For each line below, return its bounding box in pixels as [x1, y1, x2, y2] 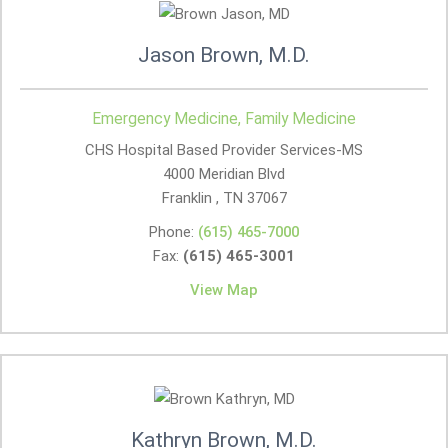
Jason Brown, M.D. [138, 43, 310, 67]
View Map [190, 281, 258, 299]
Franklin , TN [161, 189, 243, 207]
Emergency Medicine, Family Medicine [92, 109, 356, 128]
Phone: [149, 223, 198, 241]
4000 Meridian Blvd [163, 165, 285, 183]
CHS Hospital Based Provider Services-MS [85, 141, 363, 159]
